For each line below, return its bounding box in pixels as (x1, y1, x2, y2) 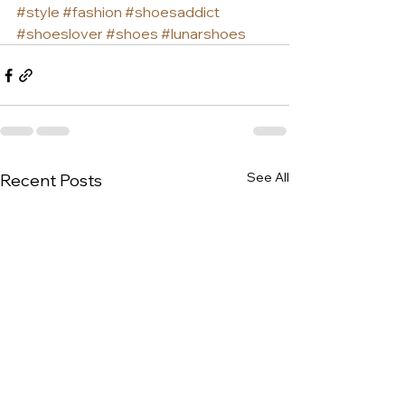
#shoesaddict (125, 3, 220, 22)
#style (16, 3, 60, 22)
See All (247, 169, 289, 186)
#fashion (62, 3, 122, 22)
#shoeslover (16, 24, 103, 43)
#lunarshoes (161, 24, 246, 43)
